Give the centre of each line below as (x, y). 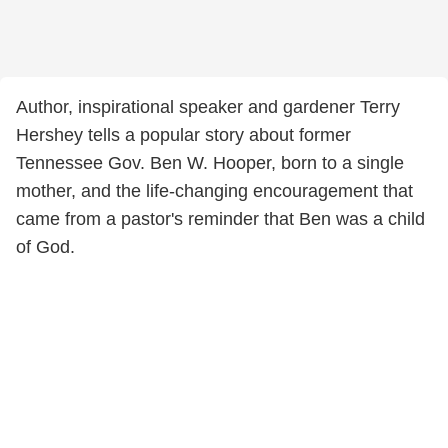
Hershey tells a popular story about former (183, 135)
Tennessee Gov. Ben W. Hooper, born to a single (210, 163)
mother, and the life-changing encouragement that (214, 191)
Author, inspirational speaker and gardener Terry (208, 107)
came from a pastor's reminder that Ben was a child (220, 219)
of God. (45, 247)
